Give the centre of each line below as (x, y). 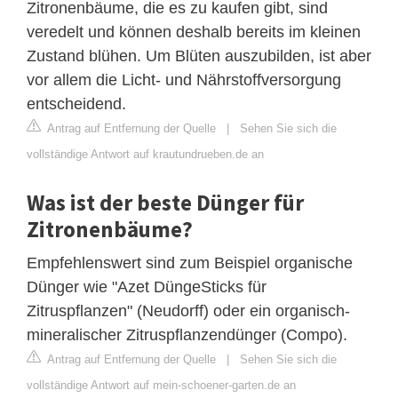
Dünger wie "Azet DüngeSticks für (147, 287)
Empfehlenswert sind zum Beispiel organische (190, 263)
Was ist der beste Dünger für (165, 202)
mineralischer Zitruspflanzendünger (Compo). (187, 334)
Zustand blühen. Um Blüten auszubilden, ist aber (199, 56)
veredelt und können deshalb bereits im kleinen (194, 32)
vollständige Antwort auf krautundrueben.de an (145, 154)
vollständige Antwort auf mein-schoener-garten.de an (161, 385)
